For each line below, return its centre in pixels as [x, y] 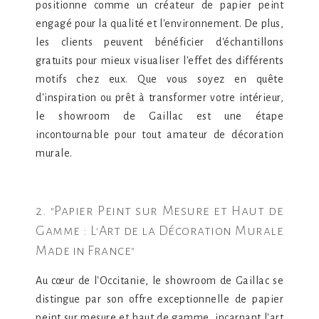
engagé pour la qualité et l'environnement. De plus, [159, 23]
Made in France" [85, 251]
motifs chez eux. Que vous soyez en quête [159, 79]
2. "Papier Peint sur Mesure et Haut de [159, 211]
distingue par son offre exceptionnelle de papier [159, 299]
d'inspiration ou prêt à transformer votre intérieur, [159, 98]
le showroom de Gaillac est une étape [159, 116]
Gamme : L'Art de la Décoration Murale [159, 231]
